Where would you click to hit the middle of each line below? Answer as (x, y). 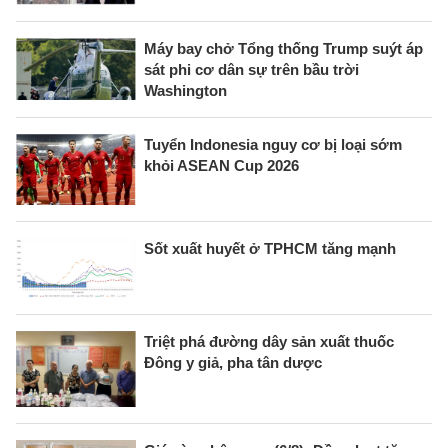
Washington (185, 91)
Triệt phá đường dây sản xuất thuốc (269, 341)
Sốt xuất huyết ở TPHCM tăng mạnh (270, 248)
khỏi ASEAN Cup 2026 (221, 166)
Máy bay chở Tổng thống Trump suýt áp (283, 49)
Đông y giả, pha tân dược (233, 362)
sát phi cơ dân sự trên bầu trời (251, 70)
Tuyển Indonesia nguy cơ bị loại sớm (273, 145)
